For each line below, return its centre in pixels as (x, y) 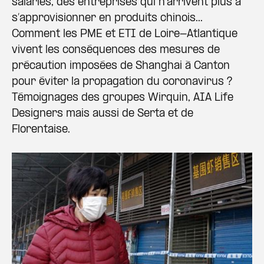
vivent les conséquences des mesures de (116, 50)
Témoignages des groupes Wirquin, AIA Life (123, 98)
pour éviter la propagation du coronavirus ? (122, 82)
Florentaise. (41, 130)
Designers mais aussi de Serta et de (103, 114)
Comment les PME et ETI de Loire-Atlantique (125, 34)
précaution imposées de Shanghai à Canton (121, 66)
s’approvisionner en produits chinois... (107, 19)
